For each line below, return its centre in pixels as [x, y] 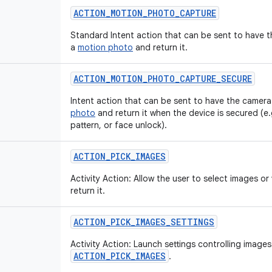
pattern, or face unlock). [119, 125]
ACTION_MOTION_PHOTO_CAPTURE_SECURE [163, 79]
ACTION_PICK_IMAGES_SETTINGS [144, 222]
